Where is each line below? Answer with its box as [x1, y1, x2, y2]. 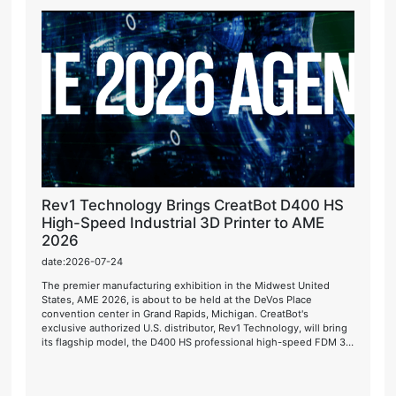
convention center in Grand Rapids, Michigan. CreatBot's [42, 307, 309, 320]
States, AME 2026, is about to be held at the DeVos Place [42, 293, 313, 306]
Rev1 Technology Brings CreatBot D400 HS [42, 196, 345, 214]
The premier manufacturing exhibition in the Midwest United [42, 278, 331, 292]
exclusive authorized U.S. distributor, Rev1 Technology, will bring [42, 321, 348, 334]
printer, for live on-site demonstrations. [42, 349, 229, 362]
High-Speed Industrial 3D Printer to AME [42, 214, 325, 232]
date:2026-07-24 [42, 255, 124, 268]
